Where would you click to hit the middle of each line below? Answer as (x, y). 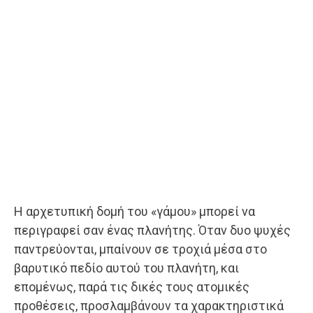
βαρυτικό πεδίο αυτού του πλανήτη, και (126, 268)
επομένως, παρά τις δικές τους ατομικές (132, 286)
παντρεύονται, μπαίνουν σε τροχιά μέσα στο (140, 249)
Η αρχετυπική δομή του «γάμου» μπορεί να (134, 211)
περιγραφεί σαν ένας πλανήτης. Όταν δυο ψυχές (152, 230)
